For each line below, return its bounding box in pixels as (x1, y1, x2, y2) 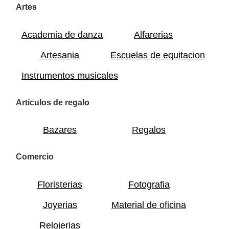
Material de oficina (111, 199, 186, 210)
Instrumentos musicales (21, 70, 118, 81)
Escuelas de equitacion (110, 50, 205, 60)
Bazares (43, 125, 77, 135)
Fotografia (128, 179, 170, 190)
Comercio (16, 152, 54, 162)
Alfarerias (134, 29, 173, 40)
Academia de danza (21, 29, 103, 40)
